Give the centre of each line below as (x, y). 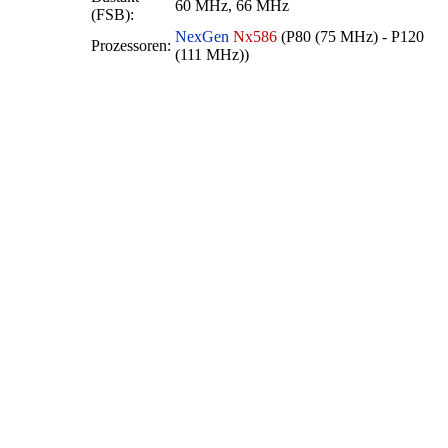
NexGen (202, 36)
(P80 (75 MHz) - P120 (350, 36)
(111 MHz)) (212, 54)
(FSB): (112, 14)
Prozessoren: (131, 45)
